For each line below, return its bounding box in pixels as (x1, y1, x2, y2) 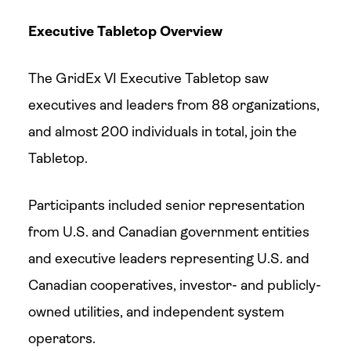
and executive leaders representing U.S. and (27, 251, 309, 266)
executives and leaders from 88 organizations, (27, 97, 320, 113)
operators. (27, 331, 96, 346)
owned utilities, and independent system (27, 304, 284, 320)
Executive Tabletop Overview (27, 24, 223, 39)
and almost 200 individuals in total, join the (27, 124, 297, 139)
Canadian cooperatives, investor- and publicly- (27, 277, 321, 293)
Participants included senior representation (27, 197, 305, 213)
